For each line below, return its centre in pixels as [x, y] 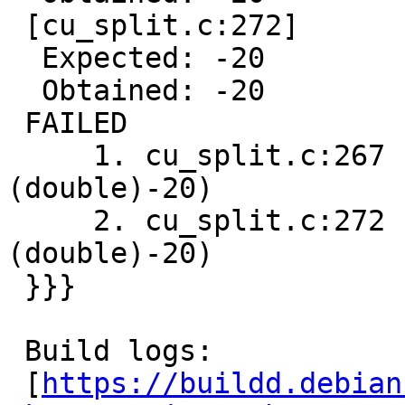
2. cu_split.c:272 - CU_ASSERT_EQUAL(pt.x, [50, 221]
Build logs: [16, 351]
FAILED [16, 123]
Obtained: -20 [24, 91]
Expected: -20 [24, 58]
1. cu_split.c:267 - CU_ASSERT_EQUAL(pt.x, [50, 156]
